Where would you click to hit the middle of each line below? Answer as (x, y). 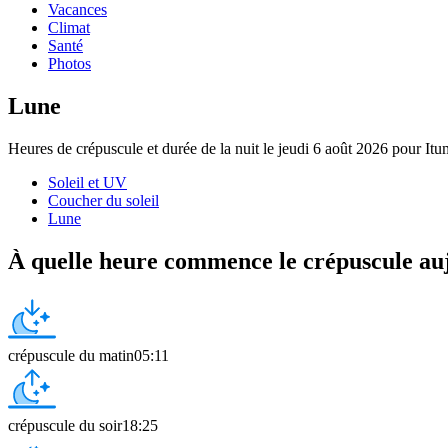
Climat (69, 27)
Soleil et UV (87, 182)
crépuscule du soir (65, 425)
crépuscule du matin (71, 355)
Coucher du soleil (103, 200)
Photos (69, 63)
